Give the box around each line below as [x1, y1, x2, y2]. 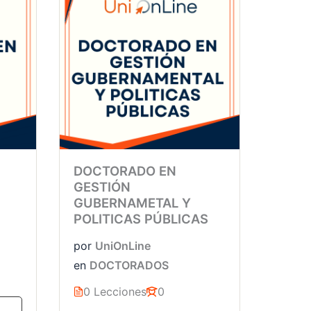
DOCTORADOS [90, 258, 169, 272]
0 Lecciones [83, 284, 146, 299]
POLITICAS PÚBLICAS [74, 211, 208, 227]
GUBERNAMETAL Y [74, 195, 191, 211]
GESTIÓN [74, 179, 131, 195]
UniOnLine [95, 238, 151, 253]
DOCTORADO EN [74, 163, 176, 179]
